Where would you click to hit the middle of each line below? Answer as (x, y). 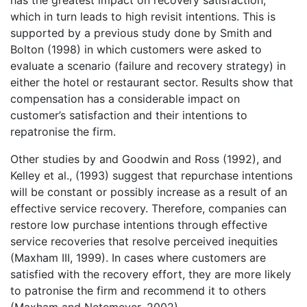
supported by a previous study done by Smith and (141, 33)
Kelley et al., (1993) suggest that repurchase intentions (151, 176)
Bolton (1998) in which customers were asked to (136, 50)
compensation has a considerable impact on (125, 99)
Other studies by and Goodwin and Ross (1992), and (146, 159)
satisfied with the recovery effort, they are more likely (151, 274)
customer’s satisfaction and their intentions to (129, 115)
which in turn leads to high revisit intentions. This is (143, 17)
